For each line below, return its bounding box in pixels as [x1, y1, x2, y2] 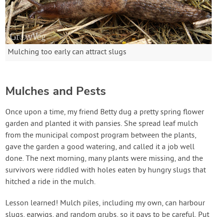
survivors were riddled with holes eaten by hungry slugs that [5, 166, 206, 176]
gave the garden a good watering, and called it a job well [5, 142, 195, 153]
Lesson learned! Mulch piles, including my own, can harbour [5, 199, 205, 209]
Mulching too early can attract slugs [8, 47, 127, 58]
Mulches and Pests [5, 83, 107, 99]
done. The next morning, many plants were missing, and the [5, 154, 203, 164]
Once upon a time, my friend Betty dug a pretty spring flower [5, 108, 204, 118]
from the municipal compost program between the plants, [5, 131, 197, 141]
